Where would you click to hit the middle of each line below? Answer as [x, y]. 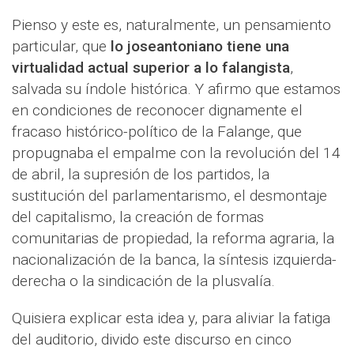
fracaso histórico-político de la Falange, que [157, 132]
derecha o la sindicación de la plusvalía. [143, 281]
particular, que [61, 47]
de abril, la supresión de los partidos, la [141, 175]
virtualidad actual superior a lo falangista [151, 68]
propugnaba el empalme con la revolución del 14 [176, 153]
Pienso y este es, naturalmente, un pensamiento [171, 25]
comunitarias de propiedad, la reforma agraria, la [173, 239]
